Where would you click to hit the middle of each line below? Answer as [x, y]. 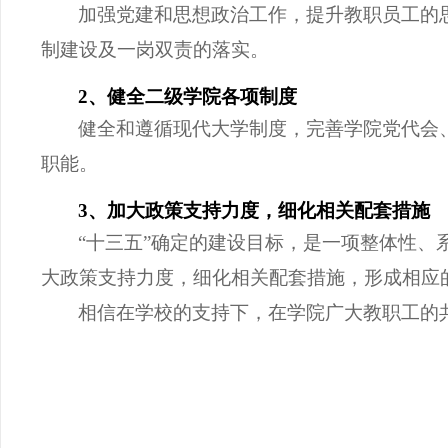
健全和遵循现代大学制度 [182, 128]
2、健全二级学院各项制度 [187, 96]
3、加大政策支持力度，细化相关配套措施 [254, 211]
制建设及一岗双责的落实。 [155, 49]
